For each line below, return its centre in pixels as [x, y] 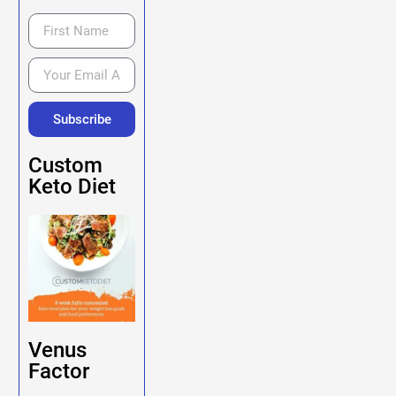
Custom [66, 166]
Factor [59, 372]
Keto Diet [72, 187]
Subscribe [82, 119]
